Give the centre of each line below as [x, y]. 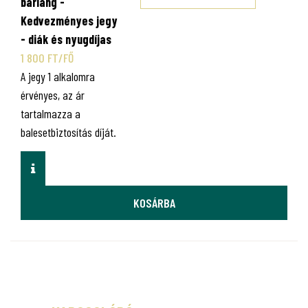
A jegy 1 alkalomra [58, 77]
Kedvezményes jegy [69, 21]
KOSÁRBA [154, 202]
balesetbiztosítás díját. [68, 132]
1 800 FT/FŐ [47, 58]
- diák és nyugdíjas [66, 40]
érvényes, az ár [53, 95]
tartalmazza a [51, 114]
